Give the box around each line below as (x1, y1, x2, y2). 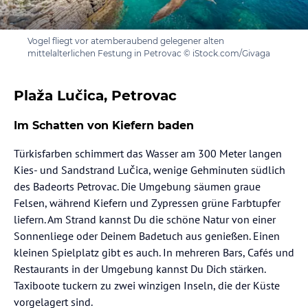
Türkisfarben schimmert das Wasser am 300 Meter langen (14, 146, 282, 160)
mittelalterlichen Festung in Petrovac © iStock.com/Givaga (27, 47, 270, 58)
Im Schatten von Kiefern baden (14, 118, 194, 132)
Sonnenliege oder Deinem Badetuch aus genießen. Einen (14, 228, 280, 243)
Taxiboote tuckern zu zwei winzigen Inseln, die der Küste (14, 278, 280, 292)
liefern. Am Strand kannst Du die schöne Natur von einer (14, 212, 276, 226)
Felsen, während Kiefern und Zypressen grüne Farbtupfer (14, 195, 280, 210)
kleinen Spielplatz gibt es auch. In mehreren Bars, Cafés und (14, 245, 294, 259)
